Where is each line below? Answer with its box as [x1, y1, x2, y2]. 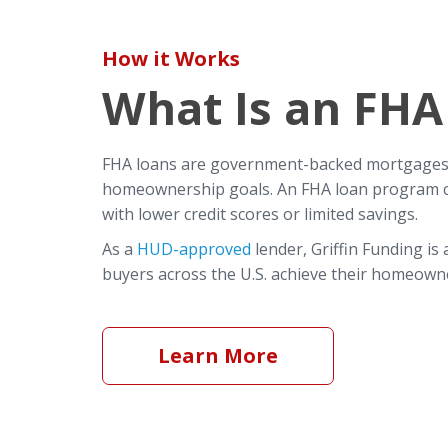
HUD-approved [137, 237, 251, 260]
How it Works [102, 44, 240, 72]
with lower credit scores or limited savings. [102, 202, 422, 225]
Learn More [158, 341, 278, 369]
